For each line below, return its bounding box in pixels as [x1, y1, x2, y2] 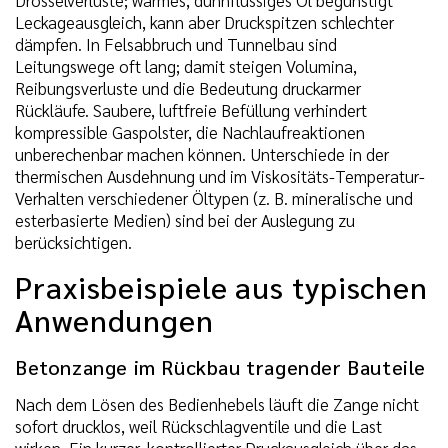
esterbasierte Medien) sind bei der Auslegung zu [15, 208, 355, 231]
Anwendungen [15, 299, 214, 339]
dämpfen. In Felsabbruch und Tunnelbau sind [15, 32, 337, 55]
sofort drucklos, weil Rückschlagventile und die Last [15, 414, 382, 437]
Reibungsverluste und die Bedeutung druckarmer [15, 76, 361, 99]
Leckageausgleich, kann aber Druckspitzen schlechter [15, 10, 394, 33]
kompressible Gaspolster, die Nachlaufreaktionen [15, 120, 365, 143]
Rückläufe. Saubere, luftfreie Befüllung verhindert [15, 98, 367, 121]
